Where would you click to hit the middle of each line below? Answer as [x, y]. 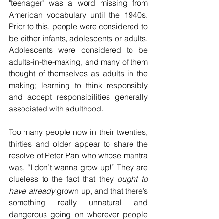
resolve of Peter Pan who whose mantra [78, 155]
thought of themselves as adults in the [78, 73]
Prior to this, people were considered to [78, 26]
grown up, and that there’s [101, 190]
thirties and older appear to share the [78, 143]
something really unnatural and [78, 202]
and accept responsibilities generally [78, 97]
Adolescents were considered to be [78, 50]
